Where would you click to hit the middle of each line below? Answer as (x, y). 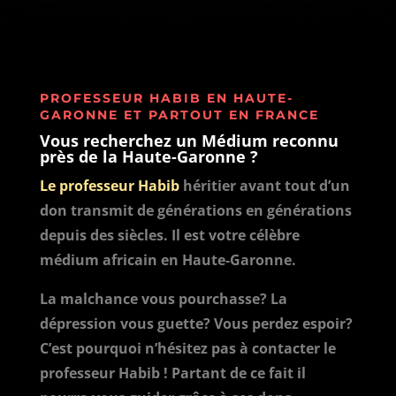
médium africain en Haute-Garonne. (168, 260)
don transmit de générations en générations (195, 210)
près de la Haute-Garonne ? (148, 156)
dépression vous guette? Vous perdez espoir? (196, 324)
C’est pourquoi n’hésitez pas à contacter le (187, 348)
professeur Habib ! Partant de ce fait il (172, 373)
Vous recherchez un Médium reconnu (189, 141)
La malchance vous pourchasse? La (163, 299)
